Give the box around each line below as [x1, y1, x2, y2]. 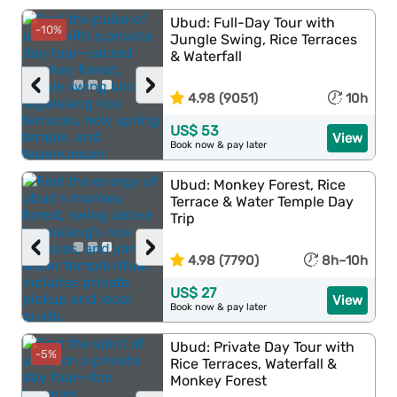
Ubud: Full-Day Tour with [170, 14, 336, 31]
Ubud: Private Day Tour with [170, 339, 355, 355]
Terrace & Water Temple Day [170, 193, 354, 210]
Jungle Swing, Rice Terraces [170, 31, 358, 48]
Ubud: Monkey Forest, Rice [170, 176, 346, 193]
